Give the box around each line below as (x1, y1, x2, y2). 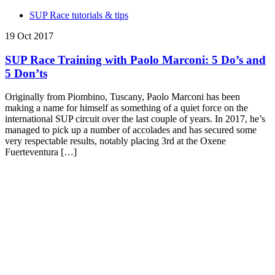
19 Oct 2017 (5, 31, 53, 41)
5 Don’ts (5, 66, 47, 80)
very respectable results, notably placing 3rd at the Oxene (5, 136, 226, 147)
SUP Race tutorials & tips (29, 10, 128, 20)
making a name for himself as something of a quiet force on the (5, 103, 248, 114)
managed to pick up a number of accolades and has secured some (5, 125, 257, 136)
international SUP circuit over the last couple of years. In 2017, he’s (5, 114, 265, 125)
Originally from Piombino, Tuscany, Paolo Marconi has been (5, 91, 240, 103)
